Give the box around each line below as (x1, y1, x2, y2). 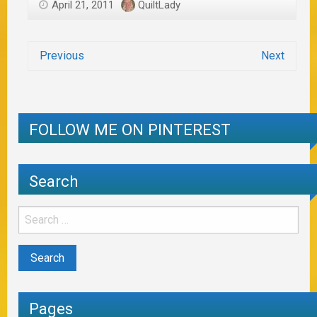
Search (29, 171, 79, 190)
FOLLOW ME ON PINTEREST (29, 120, 231, 139)
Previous (40, 48, 84, 62)
